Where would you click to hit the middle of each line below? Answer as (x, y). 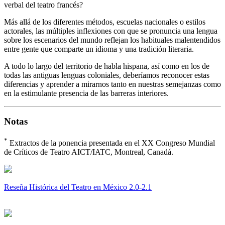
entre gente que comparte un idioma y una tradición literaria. (99, 49)
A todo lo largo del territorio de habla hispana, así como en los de (107, 66)
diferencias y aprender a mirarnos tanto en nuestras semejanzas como (113, 84)
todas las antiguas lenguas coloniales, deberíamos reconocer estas (107, 75)
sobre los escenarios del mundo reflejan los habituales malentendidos (112, 40)
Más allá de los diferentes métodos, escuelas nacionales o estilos (105, 22)
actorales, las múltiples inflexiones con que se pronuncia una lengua (111, 31)
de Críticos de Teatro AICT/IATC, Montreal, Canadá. (89, 152)
